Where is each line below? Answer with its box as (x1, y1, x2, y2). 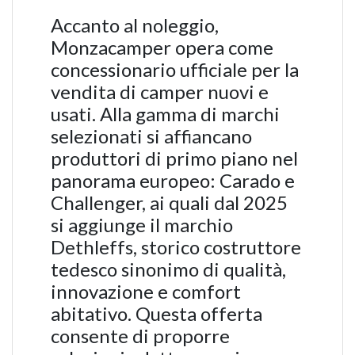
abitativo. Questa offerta (51, 302, 262, 325)
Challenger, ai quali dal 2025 (51, 191, 288, 214)
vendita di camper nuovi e (51, 80, 269, 103)
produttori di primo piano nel (51, 147, 298, 170)
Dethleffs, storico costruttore (51, 235, 301, 258)
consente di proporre (51, 324, 230, 347)
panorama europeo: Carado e (51, 169, 295, 192)
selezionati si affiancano (51, 124, 252, 147)
